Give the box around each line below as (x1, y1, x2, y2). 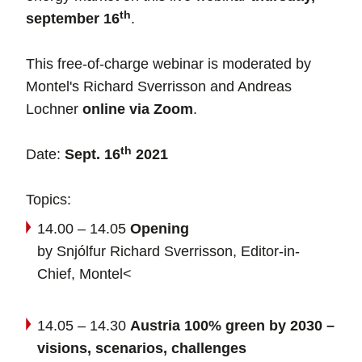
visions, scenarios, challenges (37, 340, 246, 357)
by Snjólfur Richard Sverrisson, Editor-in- (37, 243, 300, 260)
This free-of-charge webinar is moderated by (26, 56, 311, 73)
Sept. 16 (61, 146, 120, 163)
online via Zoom (78, 101, 193, 118)
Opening (126, 221, 189, 238)
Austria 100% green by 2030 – (130, 318, 335, 335)
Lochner (26, 101, 78, 118)
